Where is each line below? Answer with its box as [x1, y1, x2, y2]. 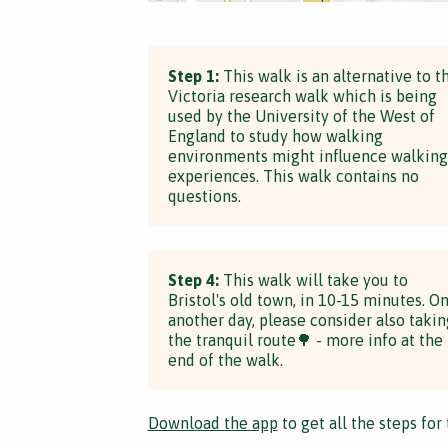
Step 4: [167, 271, 219, 289]
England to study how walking [167, 127, 383, 145]
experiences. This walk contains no [167, 167, 419, 185]
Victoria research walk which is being [167, 87, 437, 105]
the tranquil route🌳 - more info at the [167, 331, 443, 349]
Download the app [147, 414, 278, 432]
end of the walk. [167, 351, 283, 369]
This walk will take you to [218, 271, 408, 289]
